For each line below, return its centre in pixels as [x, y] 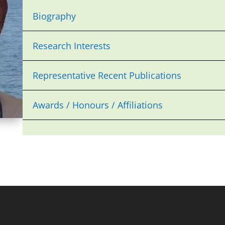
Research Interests [71, 46]
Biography [54, 16]
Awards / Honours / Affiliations [97, 105]
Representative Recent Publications [107, 76]
